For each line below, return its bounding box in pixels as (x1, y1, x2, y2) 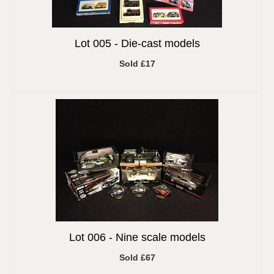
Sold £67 (119, 253, 155, 262)
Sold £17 (119, 59, 155, 68)
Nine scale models (115, 231, 206, 243)
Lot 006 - (68, 231, 116, 243)
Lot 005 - (74, 37, 121, 50)
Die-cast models (120, 37, 200, 50)
